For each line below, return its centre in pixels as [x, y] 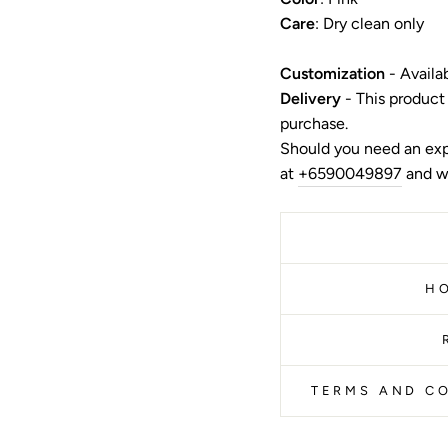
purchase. [314, 124]
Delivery [310, 99]
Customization [332, 74]
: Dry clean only [369, 24]
